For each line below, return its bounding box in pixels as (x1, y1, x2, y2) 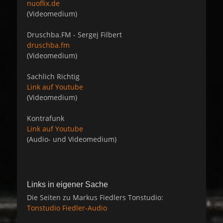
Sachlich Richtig (27, 71, 80, 81)
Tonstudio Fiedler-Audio (27, 203, 107, 213)
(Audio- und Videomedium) (27, 134, 116, 144)
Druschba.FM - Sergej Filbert (27, 29, 122, 39)
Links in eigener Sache (27, 180, 108, 189)
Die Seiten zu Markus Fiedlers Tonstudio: (27, 192, 163, 202)
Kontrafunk (27, 113, 64, 123)
